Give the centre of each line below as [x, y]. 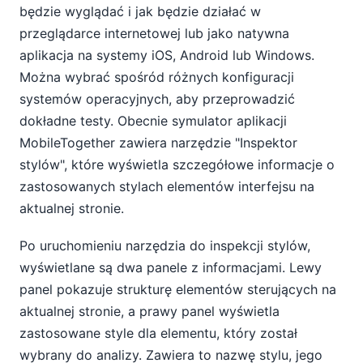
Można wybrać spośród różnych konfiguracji [157, 77]
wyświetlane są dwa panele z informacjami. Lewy [171, 268]
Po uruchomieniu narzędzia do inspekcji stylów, [165, 246]
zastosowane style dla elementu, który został [158, 333]
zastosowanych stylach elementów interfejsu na [167, 186]
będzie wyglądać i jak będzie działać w [140, 11]
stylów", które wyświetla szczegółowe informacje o [177, 164]
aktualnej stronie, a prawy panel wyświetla [149, 312]
